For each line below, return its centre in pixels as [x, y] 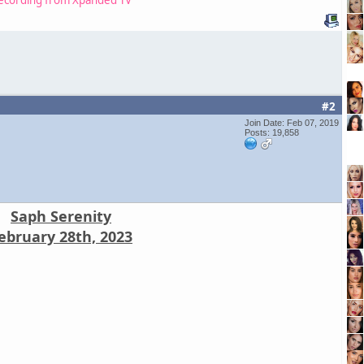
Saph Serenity [61, 216]
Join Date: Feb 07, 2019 [292, 122]
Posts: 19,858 [272, 132]
